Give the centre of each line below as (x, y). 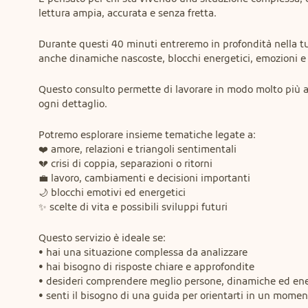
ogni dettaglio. (73, 104)
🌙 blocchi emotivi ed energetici (112, 192)
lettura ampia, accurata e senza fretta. (128, 13)
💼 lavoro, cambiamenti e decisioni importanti (144, 178)
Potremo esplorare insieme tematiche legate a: (147, 135)
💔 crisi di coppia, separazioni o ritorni (125, 164)
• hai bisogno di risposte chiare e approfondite (146, 267)
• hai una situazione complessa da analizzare (143, 252)
